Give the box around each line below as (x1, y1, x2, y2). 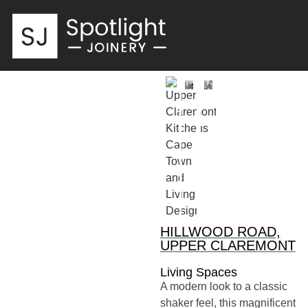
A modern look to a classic (159, 280, 287, 292)
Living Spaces (159, 265, 237, 279)
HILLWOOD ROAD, (159, 223, 280, 239)
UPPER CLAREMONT (159, 237, 296, 253)
